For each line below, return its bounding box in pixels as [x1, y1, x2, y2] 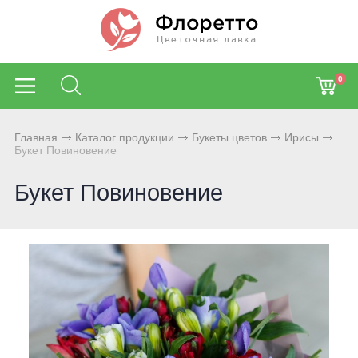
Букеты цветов [192, 131, 267, 144]
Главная [14, 131, 58, 144]
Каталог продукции [75, 131, 174, 144]
